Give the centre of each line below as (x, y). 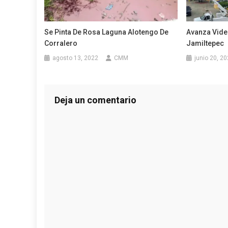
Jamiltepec (205, 44)
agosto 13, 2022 (76, 58)
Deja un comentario (95, 100)
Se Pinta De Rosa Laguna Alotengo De (107, 32)
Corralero (61, 44)
